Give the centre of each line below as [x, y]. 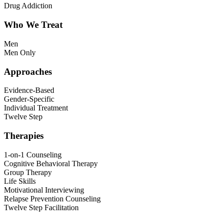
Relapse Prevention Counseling [52, 198]
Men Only [20, 52]
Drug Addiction [28, 6]
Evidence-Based [29, 90]
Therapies [24, 135]
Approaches [28, 71]
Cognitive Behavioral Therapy [51, 163]
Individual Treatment [36, 108]
